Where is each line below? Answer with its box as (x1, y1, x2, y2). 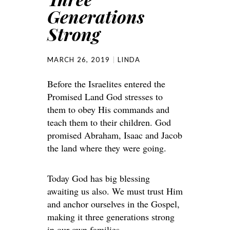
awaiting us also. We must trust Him (47, 185, 183, 198)
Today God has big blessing (47, 172, 150, 185)
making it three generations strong (47, 210, 175, 223)
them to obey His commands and (47, 103, 169, 116)
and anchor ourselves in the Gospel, (47, 198, 180, 210)
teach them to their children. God (47, 116, 171, 129)
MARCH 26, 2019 (47, 55, 110, 64)
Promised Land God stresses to (47, 90, 163, 103)
